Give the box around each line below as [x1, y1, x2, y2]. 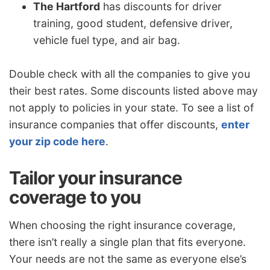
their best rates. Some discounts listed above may [9, 84, 258, 97]
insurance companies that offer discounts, [9, 118, 221, 131]
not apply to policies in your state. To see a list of [9, 101, 254, 114]
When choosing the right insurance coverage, [9, 219, 236, 232]
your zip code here [9, 134, 105, 148]
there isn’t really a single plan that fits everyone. [9, 236, 246, 249]
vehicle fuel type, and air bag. [33, 34, 180, 47]
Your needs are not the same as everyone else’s [9, 253, 246, 266]
